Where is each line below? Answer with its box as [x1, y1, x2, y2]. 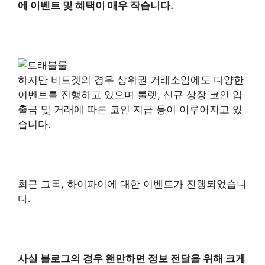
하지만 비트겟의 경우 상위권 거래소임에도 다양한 [18, 73, 244, 86]
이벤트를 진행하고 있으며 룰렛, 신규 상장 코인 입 [18, 88, 243, 101]
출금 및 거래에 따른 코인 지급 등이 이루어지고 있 [18, 103, 243, 115]
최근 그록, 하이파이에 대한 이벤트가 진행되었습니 [18, 177, 247, 190]
